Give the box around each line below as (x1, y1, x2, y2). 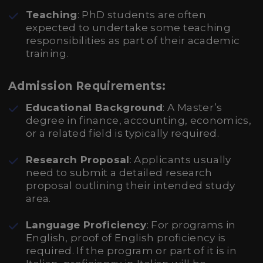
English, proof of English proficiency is (26, 232, 226, 244)
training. (26, 48, 69, 59)
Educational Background (26, 102, 163, 113)
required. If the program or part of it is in (26, 245, 237, 257)
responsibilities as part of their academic (26, 35, 240, 46)
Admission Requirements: (8, 79, 166, 93)
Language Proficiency (26, 219, 147, 231)
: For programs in (146, 219, 236, 231)
